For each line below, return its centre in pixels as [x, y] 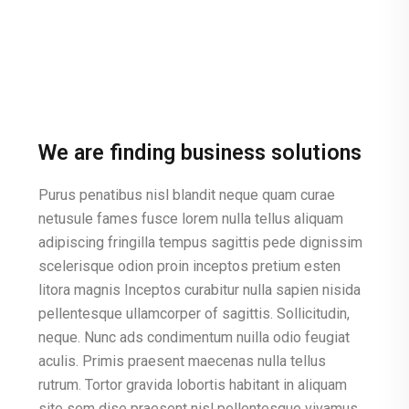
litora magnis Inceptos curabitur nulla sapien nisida [199, 290]
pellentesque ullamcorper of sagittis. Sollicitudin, [194, 314]
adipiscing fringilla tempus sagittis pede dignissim [200, 242]
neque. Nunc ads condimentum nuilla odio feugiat [194, 337]
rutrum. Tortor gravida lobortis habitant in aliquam [193, 385]
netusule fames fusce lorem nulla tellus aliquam [191, 219]
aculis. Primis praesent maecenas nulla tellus [182, 361]
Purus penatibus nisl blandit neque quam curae [187, 195]
